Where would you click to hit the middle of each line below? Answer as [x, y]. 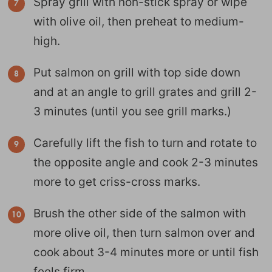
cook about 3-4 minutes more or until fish [146, 252]
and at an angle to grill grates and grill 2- [145, 92]
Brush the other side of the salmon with [140, 213]
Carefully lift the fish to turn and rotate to [145, 143]
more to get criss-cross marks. [117, 182]
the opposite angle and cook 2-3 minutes [146, 162]
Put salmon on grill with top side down [137, 72]
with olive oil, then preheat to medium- [139, 21]
